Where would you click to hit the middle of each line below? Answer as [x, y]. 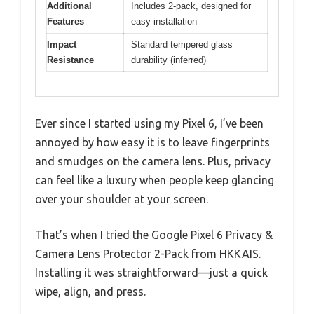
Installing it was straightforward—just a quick [151, 273]
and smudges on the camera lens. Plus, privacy [153, 162]
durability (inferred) [169, 60]
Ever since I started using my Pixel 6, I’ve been [149, 124]
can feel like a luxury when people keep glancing [155, 180]
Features [66, 21]
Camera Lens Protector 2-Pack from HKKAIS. [148, 254]
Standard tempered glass [182, 44]
